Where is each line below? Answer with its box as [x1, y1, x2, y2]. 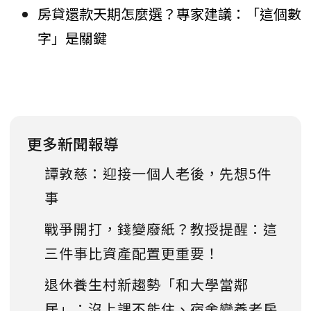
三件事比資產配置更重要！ [44, 242, 219, 263]
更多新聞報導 [27, 132, 119, 154]
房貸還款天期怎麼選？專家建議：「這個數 [37, 3, 301, 24]
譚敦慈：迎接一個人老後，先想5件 [44, 162, 271, 183]
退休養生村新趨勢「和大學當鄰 [44, 274, 249, 294]
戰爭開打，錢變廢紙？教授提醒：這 [44, 218, 278, 239]
